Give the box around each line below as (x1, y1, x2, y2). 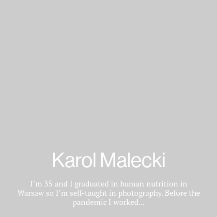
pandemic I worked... (73, 197, 144, 207)
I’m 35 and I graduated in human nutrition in (30, 179, 187, 189)
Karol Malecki (51, 147, 166, 173)
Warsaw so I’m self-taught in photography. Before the (17, 188, 200, 198)
